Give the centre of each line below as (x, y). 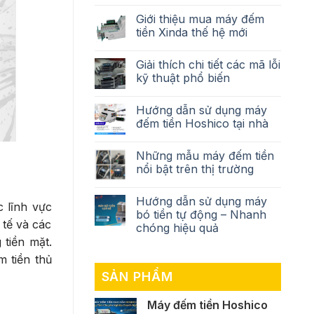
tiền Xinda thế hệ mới (191, 32)
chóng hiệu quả (177, 228)
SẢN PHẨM (137, 277)
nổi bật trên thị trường (194, 169)
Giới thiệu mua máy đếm (200, 19)
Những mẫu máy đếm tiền (205, 156)
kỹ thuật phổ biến (183, 78)
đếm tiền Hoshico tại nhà (202, 123)
